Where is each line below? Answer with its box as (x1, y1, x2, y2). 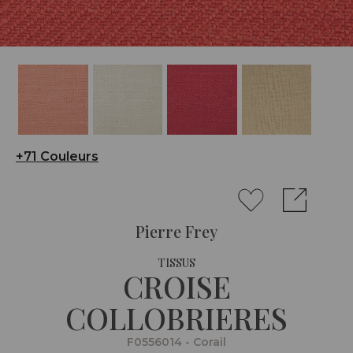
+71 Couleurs (16, 148, 98, 164)
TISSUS (158, 255, 195, 270)
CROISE (122, 266, 231, 307)
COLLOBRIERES (65, 297, 288, 338)
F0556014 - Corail (127, 334, 226, 349)
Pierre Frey (136, 220, 217, 242)
